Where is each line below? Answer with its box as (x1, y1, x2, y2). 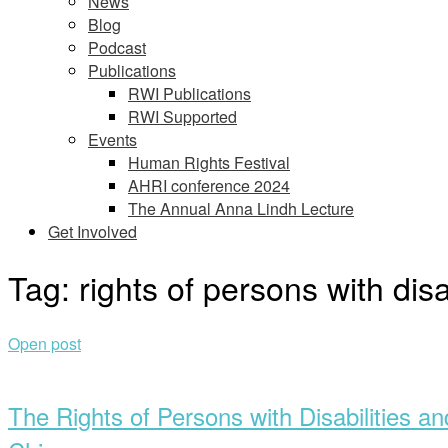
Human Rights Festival (128, 151, 290, 174)
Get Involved (48, 220, 137, 243)
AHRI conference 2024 (128, 174, 290, 197)
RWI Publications (128, 82, 251, 105)
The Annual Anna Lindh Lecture (128, 197, 354, 220)
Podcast (88, 36, 146, 59)
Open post (8, 331, 81, 355)
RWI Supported (128, 105, 237, 128)
